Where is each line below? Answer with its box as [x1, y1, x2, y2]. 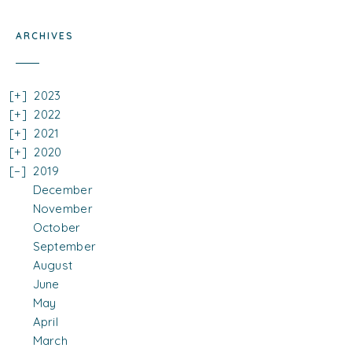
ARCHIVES [16, 29, 74, 42]
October [32, 220, 81, 236]
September [32, 239, 97, 255]
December [32, 182, 93, 198]
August [32, 258, 73, 273]
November [32, 201, 93, 217]
